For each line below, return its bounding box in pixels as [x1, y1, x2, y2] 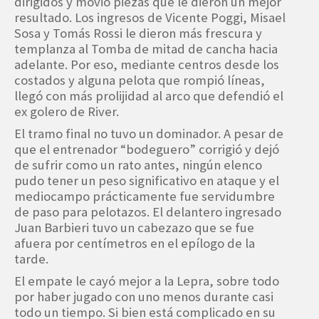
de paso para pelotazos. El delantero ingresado [14, 203, 281, 220]
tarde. [14, 250, 48, 267]
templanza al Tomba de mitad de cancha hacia [14, 40, 278, 57]
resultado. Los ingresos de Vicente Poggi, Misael [14, 9, 286, 26]
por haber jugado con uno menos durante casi [14, 288, 273, 305]
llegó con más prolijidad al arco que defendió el [14, 87, 283, 104]
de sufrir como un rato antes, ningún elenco [14, 156, 262, 173]
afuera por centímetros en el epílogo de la [14, 234, 255, 251]
